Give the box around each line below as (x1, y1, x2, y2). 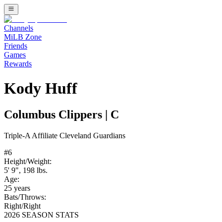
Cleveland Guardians (59, 131, 125, 140)
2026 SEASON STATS (4, 211, 79, 220)
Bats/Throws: (4, 193, 46, 202)
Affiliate (30, 131, 59, 140)
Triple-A (4, 131, 30, 140)
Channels (4, 24, 33, 33)
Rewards (4, 59, 32, 68)
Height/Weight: (4, 157, 52, 166)
